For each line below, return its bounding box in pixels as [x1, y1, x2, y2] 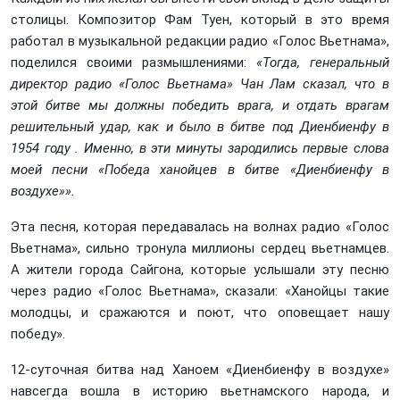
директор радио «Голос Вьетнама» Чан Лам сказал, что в [11, 76, 389, 92]
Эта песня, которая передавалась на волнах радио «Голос [11, 219, 389, 235]
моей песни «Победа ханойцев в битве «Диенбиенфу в [11, 162, 389, 178]
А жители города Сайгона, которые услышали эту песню [11, 262, 389, 278]
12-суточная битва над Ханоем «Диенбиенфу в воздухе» [11, 362, 389, 378]
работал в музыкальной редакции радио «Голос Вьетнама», [11, 33, 389, 49]
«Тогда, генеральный [256, 54, 389, 71]
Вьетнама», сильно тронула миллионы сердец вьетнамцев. [11, 240, 389, 256]
